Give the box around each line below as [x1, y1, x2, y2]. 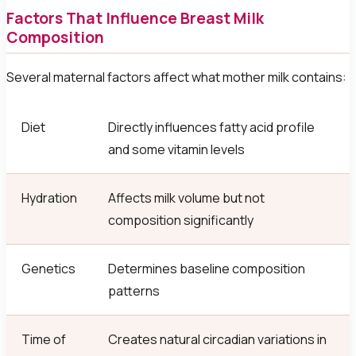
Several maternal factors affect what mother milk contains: [6, 68, 346, 86]
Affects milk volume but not [108, 189, 265, 207]
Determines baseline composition [108, 260, 306, 278]
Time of [21, 331, 67, 349]
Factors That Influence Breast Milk [6, 8, 264, 29]
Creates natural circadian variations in [108, 331, 327, 349]
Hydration [21, 189, 78, 207]
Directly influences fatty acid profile [108, 118, 315, 137]
